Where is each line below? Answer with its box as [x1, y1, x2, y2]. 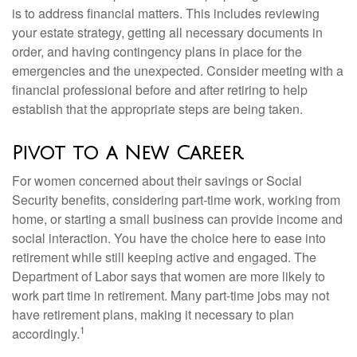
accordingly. [12, 324, 80, 343]
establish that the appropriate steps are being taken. [12, 100, 303, 118]
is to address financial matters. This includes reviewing [12, 4, 320, 22]
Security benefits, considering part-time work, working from [12, 190, 340, 209]
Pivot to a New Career [12, 143, 242, 163]
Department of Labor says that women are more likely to [12, 267, 325, 285]
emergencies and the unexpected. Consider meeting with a [12, 61, 343, 80]
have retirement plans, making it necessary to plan [12, 305, 294, 324]
